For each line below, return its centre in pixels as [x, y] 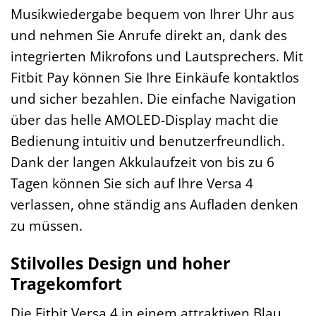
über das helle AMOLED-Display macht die [145, 119]
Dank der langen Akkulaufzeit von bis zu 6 [142, 162]
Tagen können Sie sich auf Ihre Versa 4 [132, 183]
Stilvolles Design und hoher [120, 263]
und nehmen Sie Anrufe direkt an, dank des [149, 35]
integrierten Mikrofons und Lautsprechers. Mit [157, 56]
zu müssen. [47, 225]
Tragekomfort [66, 284]
